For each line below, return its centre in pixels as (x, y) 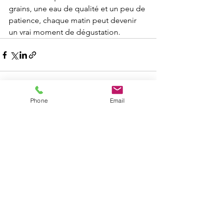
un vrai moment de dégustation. (65, 32)
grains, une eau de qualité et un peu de (78, 9)
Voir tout (143, 110)
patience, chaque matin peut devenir (74, 20)
